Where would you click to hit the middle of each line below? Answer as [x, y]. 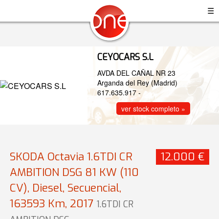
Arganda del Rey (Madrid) [138, 83]
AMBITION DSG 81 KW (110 [74, 172]
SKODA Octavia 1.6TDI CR [71, 157]
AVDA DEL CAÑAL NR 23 [137, 73]
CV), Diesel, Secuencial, [66, 188]
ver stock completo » [153, 109]
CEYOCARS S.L [126, 57]
